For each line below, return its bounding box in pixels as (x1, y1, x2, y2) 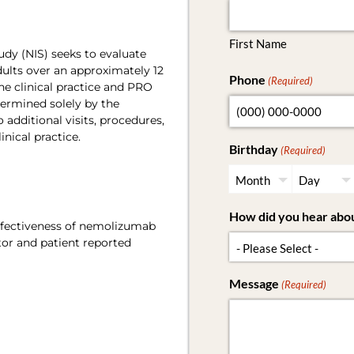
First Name (229, 36, 287, 51)
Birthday (229, 141, 278, 156)
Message (229, 276, 279, 291)
